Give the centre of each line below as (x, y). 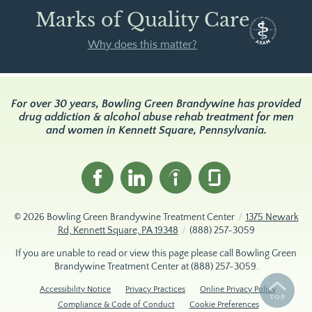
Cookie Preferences (224, 304)
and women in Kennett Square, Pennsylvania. (156, 130)
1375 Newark (272, 217)
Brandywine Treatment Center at (122, 266)
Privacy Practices (155, 289)
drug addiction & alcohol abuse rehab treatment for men (156, 117)
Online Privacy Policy (238, 289)
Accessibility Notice (75, 289)
